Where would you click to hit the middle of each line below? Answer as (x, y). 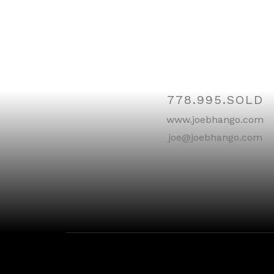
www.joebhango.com (215, 119)
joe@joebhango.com (215, 137)
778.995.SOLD (215, 99)
